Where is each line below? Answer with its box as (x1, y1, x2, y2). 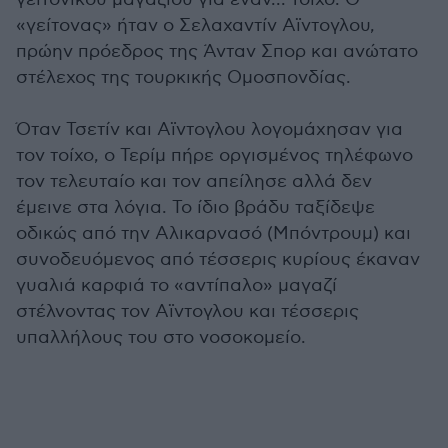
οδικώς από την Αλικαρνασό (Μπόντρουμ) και (16, 223, 411, 245)
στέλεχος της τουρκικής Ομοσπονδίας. (16, 67, 351, 89)
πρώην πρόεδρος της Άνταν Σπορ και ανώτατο (16, 41, 418, 63)
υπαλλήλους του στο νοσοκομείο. (16, 327, 306, 349)
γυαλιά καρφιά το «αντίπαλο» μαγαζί (16, 275, 337, 297)
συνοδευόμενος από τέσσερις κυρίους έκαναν (16, 249, 420, 271)
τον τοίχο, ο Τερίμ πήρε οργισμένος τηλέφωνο (16, 145, 413, 167)
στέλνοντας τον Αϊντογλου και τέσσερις (16, 301, 359, 323)
